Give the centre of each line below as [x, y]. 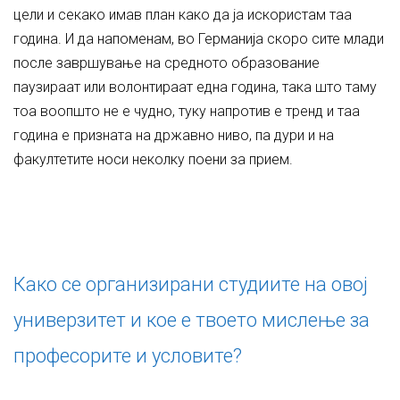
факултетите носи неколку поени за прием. [153, 159]
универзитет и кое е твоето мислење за [192, 320]
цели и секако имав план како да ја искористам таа [183, 15]
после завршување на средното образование [167, 63]
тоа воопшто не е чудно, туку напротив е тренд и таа [187, 111]
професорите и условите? [128, 356]
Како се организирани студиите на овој [191, 284]
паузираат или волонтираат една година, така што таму [195, 87]
